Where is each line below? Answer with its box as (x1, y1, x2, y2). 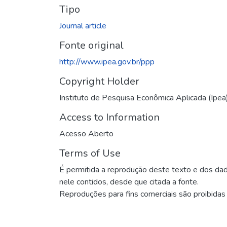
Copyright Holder (59, 74, 139, 88)
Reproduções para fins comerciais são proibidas (59, 188, 225, 200)
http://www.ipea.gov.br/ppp (59, 56, 155, 67)
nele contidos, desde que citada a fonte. (59, 176, 199, 187)
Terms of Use (59, 146, 121, 160)
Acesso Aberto (59, 128, 113, 139)
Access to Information (59, 110, 160, 124)
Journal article (59, 20, 106, 31)
